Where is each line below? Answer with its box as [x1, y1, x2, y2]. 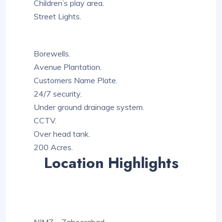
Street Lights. [34, 11, 81, 22]
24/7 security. [34, 89, 82, 99]
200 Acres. [34, 142, 73, 153]
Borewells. [34, 49, 70, 59]
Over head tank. [34, 129, 90, 139]
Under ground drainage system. [34, 102, 144, 112]
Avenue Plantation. [34, 62, 102, 72]
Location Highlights [44, 152, 178, 174]
